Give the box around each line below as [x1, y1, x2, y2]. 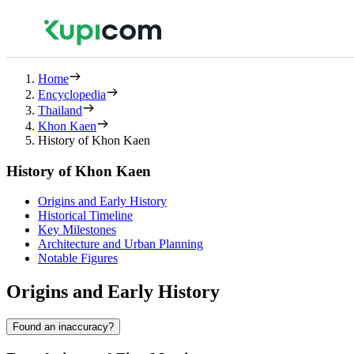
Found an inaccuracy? [13, 321, 114, 333]
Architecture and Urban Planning [38, 237, 203, 251]
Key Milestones [38, 223, 116, 237]
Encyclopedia [38, 88, 106, 101]
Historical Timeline [38, 209, 133, 223]
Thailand [38, 104, 82, 117]
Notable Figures [38, 251, 118, 265]
